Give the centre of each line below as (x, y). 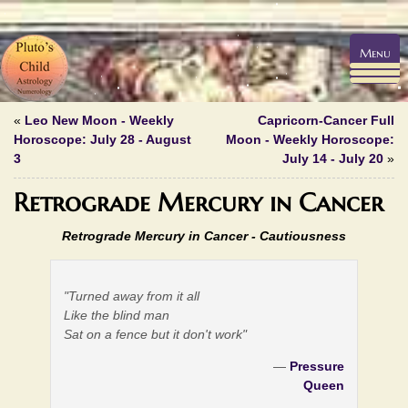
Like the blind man (117, 315)
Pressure (316, 366)
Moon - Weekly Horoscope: (310, 140)
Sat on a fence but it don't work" (156, 334)
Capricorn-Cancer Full (326, 121)
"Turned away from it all (132, 296)
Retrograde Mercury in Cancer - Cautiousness (204, 236)
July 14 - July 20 (333, 159)
